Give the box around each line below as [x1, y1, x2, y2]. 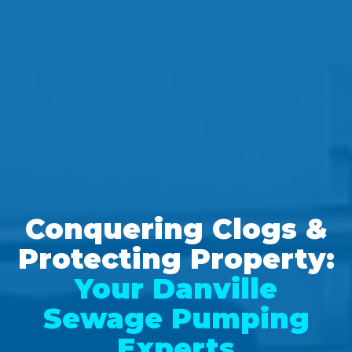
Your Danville [75, 271, 277, 306]
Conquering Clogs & [24, 211, 328, 246]
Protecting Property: [17, 241, 335, 276]
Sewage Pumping [42, 301, 310, 335]
